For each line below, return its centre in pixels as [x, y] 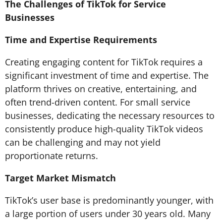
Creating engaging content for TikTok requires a [104, 62]
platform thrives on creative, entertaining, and [101, 89]
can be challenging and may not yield [83, 142]
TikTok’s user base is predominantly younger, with [109, 200]
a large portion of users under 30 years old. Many [108, 214]
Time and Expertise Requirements [81, 40]
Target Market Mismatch [60, 178]
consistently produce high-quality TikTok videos [104, 129]
